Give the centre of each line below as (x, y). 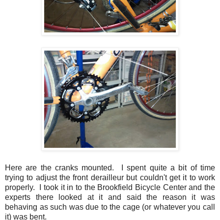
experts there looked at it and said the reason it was (110, 197)
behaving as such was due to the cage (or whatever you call (110, 207)
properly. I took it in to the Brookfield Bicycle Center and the (110, 187)
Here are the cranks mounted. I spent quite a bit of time (110, 167)
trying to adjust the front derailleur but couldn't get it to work (110, 177)
